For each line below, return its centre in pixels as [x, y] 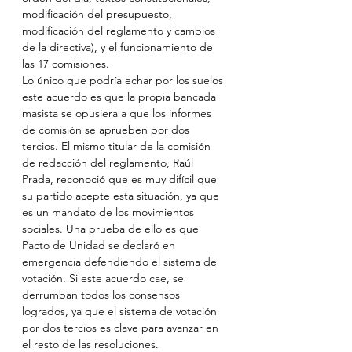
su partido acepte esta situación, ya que [122, 196]
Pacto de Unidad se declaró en [100, 245]
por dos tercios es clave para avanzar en [122, 328]
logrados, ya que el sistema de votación [121, 311]
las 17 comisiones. [66, 64]
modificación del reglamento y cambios [120, 31]
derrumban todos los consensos [103, 295]
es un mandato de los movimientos [110, 212]
